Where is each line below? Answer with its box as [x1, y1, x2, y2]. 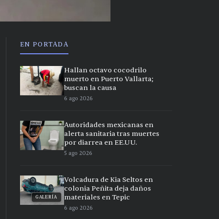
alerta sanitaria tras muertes [64, 130, 159, 138]
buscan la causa [64, 84, 116, 92]
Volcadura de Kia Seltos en [64, 175, 153, 184]
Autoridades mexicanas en [64, 121, 153, 130]
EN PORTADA [20, 41, 68, 49]
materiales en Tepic [64, 193, 130, 202]
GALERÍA [35, 194, 57, 200]
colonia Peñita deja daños [64, 184, 151, 193]
